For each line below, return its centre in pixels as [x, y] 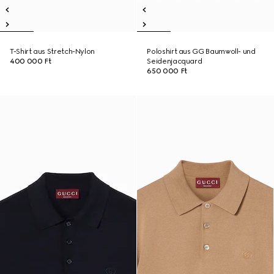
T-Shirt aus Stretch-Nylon [52, 51]
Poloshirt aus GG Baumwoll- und [201, 51]
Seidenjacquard [175, 61]
